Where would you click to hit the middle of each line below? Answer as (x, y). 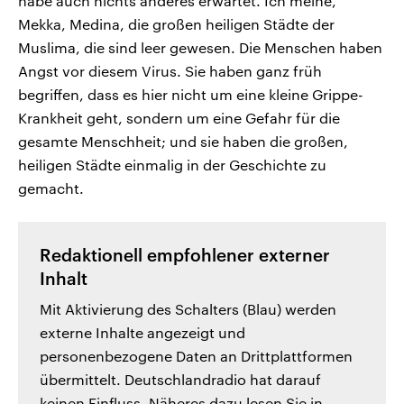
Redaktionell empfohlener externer (185, 256)
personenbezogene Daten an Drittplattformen (196, 356)
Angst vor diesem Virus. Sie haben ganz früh (170, 71)
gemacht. (51, 188)
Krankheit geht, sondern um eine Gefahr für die (179, 118)
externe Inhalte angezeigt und (142, 333)
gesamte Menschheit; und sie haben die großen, (183, 142)
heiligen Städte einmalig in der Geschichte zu (172, 165)
